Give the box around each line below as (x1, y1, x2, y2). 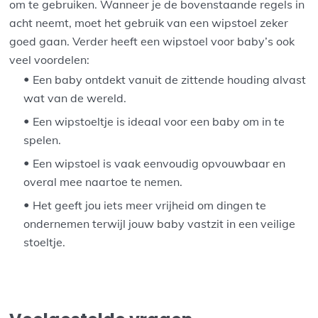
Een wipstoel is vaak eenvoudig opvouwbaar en (33, 155, 286, 170)
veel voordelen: (9, 52, 90, 67)
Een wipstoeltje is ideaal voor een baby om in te (33, 114, 285, 128)
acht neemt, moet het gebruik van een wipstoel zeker (9, 15, 289, 30)
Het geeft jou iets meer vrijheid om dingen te (33, 197, 267, 212)
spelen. (23, 132, 62, 147)
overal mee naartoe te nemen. (23, 174, 183, 189)
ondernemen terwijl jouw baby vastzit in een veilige (23, 216, 296, 231)
